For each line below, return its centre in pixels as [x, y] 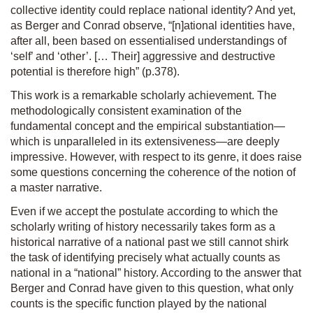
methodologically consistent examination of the [126, 111]
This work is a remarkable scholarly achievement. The [144, 95]
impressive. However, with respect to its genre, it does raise [156, 157]
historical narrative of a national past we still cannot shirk [150, 242]
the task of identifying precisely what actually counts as [145, 257]
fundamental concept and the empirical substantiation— [148, 126]
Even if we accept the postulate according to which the [144, 211]
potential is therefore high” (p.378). [95, 72]
